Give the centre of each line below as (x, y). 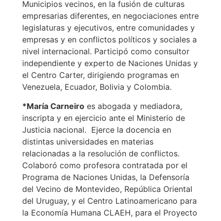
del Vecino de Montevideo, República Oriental (107, 189)
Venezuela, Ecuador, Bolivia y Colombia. (97, 87)
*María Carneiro (53, 106)
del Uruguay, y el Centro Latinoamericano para (109, 201)
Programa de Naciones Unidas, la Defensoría (106, 177)
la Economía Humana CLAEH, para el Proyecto (110, 212)
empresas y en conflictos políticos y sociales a (109, 40)
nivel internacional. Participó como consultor (106, 52)
